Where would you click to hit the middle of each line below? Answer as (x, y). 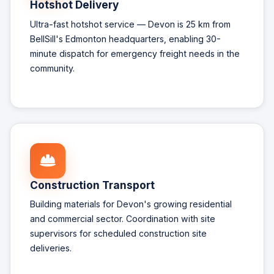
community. (52, 68)
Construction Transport (92, 185)
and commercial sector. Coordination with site (123, 219)
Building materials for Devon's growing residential (131, 204)
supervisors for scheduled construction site (118, 234)
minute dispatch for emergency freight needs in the (135, 53)
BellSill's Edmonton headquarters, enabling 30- (125, 39)
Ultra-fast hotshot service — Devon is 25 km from (130, 24)
